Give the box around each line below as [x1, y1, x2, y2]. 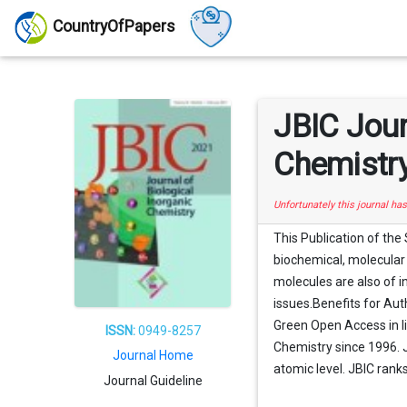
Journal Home [112, 348, 194, 363]
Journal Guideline [103, 372, 203, 388]
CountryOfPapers [53, 17, 175, 36]
